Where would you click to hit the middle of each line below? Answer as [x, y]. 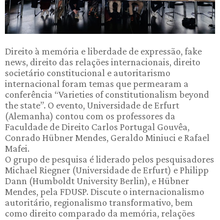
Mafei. [17, 148]
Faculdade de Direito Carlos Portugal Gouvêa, [97, 127]
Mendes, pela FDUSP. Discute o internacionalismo [105, 192]
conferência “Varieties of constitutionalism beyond [107, 94]
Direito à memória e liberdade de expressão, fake [103, 51]
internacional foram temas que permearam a [97, 83]
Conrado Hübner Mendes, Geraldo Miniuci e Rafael [107, 137]
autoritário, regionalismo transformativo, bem [99, 202]
